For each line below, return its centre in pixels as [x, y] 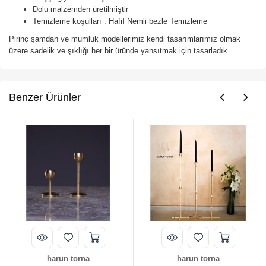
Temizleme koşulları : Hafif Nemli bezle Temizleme [121, 21]
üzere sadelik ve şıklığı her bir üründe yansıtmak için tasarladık [119, 50]
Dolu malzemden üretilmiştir [80, 9]
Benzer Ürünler [45, 97]
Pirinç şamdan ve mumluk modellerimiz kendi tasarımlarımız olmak [125, 39]
